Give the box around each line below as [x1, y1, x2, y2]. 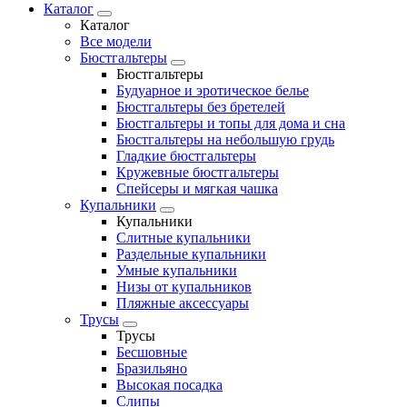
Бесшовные [116, 343, 187, 360]
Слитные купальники [116, 229, 251, 245]
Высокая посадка [116, 376, 223, 392]
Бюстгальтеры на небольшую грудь [116, 131, 334, 147]
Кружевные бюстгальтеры [116, 164, 279, 180]
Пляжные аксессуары [116, 294, 249, 311]
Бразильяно [116, 360, 187, 376]
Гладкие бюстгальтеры [116, 147, 256, 164]
